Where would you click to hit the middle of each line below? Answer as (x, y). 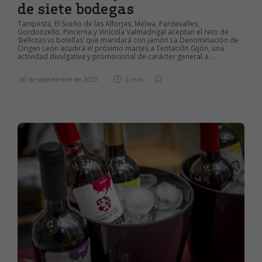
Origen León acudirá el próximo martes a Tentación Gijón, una (121, 48)
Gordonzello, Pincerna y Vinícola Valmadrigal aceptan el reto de (123, 32)
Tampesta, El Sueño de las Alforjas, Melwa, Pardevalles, (108, 23)
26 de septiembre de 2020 (58, 79)
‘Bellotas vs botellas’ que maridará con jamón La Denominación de (128, 40)
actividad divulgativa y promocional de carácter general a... (116, 56)
